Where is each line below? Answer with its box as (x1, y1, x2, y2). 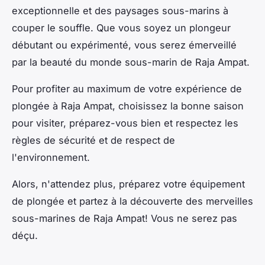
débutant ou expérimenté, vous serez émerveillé (12, 39, 237, 51)
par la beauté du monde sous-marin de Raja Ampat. (12, 56, 250, 69)
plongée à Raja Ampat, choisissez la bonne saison (12, 100, 244, 112)
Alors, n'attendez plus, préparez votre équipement (12, 178, 245, 190)
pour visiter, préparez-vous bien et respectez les (12, 117, 238, 130)
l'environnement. (12, 151, 90, 164)
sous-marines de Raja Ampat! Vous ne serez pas (12, 212, 237, 225)
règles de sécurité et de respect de (12, 134, 175, 147)
